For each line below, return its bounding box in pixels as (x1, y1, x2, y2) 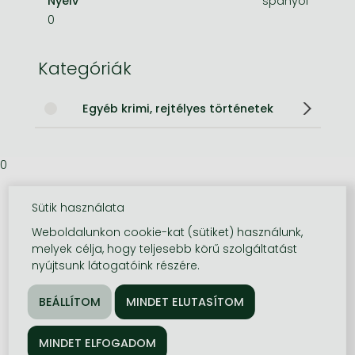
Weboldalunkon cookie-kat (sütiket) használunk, (32, 224, 303, 240)
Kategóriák (37, 55, 132, 81)
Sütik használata (32, 200, 125, 216)
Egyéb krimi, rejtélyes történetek (82, 100, 273, 116)
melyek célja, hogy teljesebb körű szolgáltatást (32, 241, 298, 257)
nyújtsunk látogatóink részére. (32, 258, 200, 273)
